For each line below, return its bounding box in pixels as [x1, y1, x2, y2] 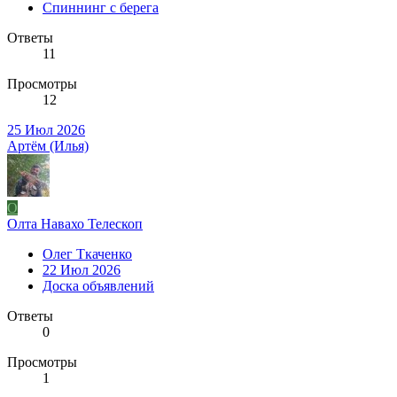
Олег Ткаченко [43, 245, 132, 261]
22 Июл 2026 [43, 261, 121, 277]
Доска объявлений [43, 277, 154, 293]
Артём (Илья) [7, 137, 89, 153]
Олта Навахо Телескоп [7, 215, 143, 231]
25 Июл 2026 [7, 121, 85, 137]
